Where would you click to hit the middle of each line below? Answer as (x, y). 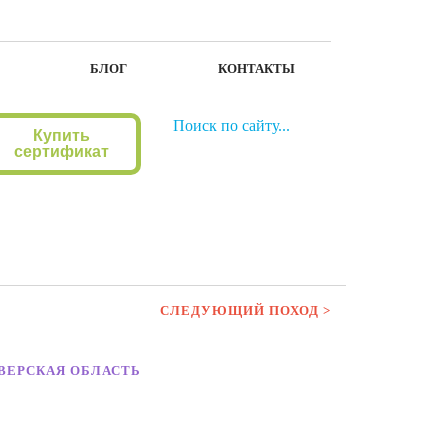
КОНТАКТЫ (257, 68)
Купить (61, 135)
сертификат (61, 151)
